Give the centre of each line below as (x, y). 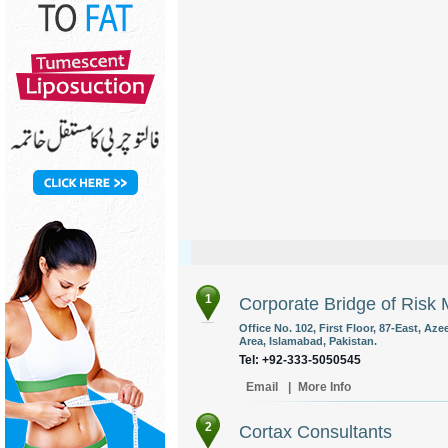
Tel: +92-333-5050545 (300, 360)
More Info (324, 387)
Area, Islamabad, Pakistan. (308, 341)
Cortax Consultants (315, 432)
